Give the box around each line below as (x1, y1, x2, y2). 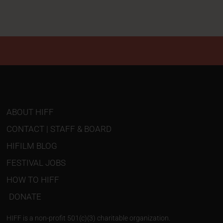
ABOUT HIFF (6, 107, 54, 117)
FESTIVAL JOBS (6, 157, 66, 168)
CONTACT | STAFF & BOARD (6, 123, 112, 134)
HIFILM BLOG (6, 140, 58, 151)
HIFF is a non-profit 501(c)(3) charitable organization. (6, 214, 171, 222)
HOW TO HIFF (6, 174, 60, 185)
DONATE (9, 191, 42, 202)
